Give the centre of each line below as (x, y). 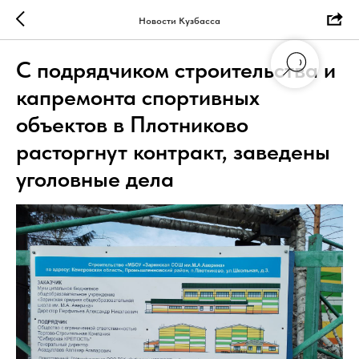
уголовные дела (95, 179)
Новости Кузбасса (179, 20)
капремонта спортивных (138, 97)
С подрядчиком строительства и (176, 70)
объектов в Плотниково (132, 124)
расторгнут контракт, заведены (173, 151)
